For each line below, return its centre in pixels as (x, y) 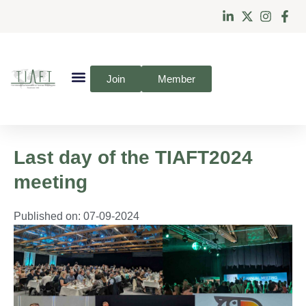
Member (176, 79)
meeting (51, 182)
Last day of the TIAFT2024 (133, 157)
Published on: (47, 216)
